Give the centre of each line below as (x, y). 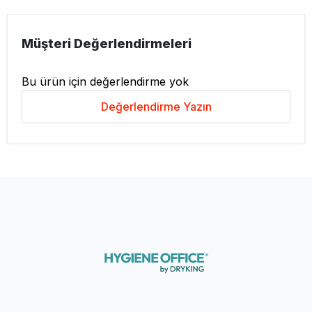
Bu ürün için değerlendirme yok (105, 81)
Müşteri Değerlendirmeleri (107, 43)
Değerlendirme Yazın (156, 106)
